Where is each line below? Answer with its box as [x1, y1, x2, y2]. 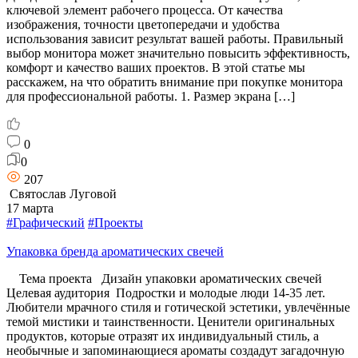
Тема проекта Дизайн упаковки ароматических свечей [6, 271, 332, 285]
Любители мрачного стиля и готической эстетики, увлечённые [6, 300, 350, 314]
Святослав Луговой [6, 186, 117, 201]
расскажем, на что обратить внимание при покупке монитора [6, 74, 343, 89]
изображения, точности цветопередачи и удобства [6, 17, 280, 31]
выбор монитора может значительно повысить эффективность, [6, 46, 350, 60]
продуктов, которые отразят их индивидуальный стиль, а [6, 328, 319, 343]
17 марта [6, 201, 54, 215]
